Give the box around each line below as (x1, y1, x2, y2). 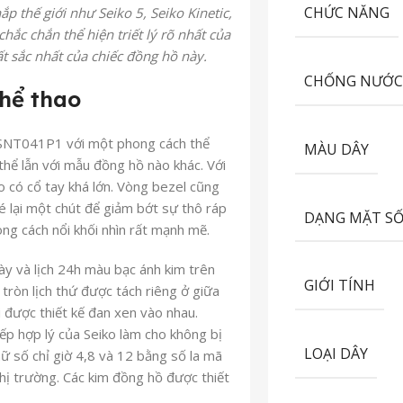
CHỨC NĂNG (304, 3, 390, 23)
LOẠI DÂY (304, 343, 369, 363)
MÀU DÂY (304, 139, 370, 159)
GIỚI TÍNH (304, 275, 376, 296)
